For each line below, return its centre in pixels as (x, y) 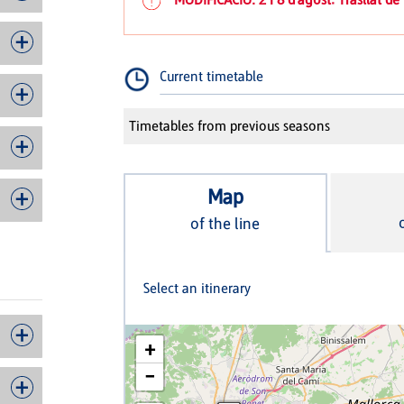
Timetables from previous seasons (229, 125)
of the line (225, 223)
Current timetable (211, 76)
